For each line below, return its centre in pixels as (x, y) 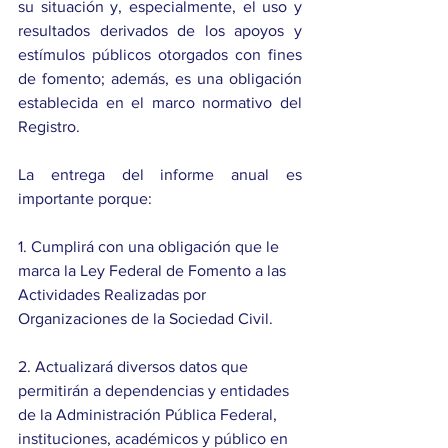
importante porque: (85, 199)
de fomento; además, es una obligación (160, 79)
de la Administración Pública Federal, (149, 415)
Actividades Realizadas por (114, 295)
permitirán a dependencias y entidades (155, 391)
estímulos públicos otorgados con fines (160, 55)
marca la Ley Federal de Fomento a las (154, 271)
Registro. (49, 127)
